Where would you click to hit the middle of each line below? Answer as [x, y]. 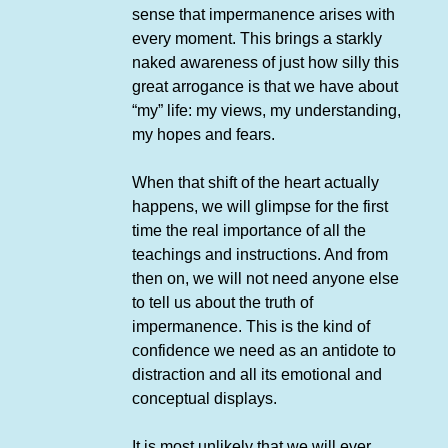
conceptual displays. [204, 399]
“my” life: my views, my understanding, [266, 111]
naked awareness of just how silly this [265, 63]
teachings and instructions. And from [259, 255]
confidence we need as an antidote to [263, 351]
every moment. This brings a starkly [256, 39]
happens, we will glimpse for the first [259, 207]
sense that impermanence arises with [263, 15]
